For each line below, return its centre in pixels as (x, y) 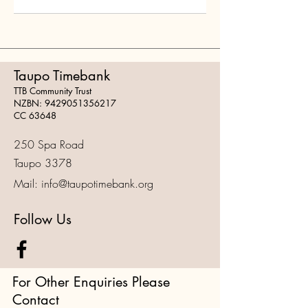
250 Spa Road (49, 145)
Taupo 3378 (43, 163)
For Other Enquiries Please (91, 282)
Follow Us (43, 220)
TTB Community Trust (53, 91)
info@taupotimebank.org (97, 184)
